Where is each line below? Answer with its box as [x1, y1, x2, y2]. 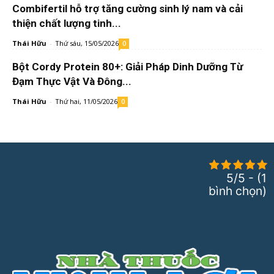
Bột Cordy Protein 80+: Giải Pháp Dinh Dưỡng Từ [12, 60, 243, 73]
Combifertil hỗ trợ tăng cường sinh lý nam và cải [12, 2, 243, 15]
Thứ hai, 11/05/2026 [55, 96, 117, 106]
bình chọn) [209, 183, 267, 198]
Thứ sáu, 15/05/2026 [55, 38, 119, 48]
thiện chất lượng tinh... [12, 17, 121, 29]
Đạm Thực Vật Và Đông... [12, 75, 131, 87]
